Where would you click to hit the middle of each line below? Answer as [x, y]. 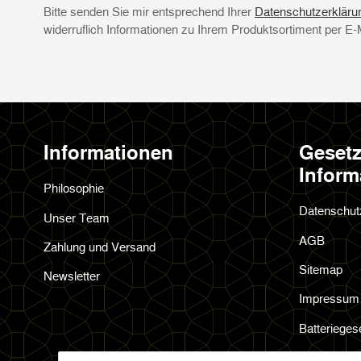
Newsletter [72, 276]
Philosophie [74, 188]
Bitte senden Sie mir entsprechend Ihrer [149, 11]
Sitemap [321, 269]
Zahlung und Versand [100, 246]
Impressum [329, 299]
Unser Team [77, 217]
